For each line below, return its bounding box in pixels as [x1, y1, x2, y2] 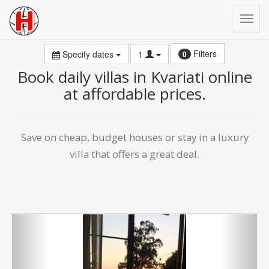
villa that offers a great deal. [70, 147, 199, 161]
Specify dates [62, 47, 113, 60]
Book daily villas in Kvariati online [17, 66, 252, 88]
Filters [191, 47, 217, 59]
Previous [29, 213, 76, 231]
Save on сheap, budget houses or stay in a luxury [20, 130, 249, 144]
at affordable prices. [63, 83, 206, 104]
